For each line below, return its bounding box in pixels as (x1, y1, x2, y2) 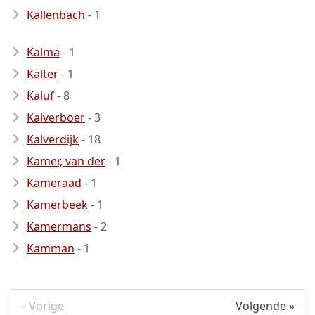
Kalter (27, 66, 58, 82)
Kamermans (27, 219, 91, 234)
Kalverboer (27, 110, 85, 125)
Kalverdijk (27, 131, 79, 147)
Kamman (27, 240, 75, 256)
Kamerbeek (27, 197, 88, 212)
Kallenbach (27, 7, 85, 22)
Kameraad (27, 175, 82, 191)
